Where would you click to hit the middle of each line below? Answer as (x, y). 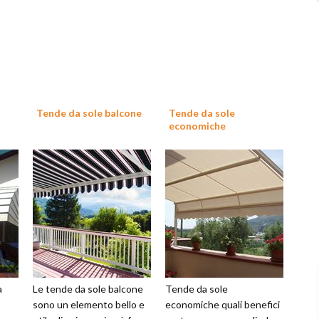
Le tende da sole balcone (88, 289)
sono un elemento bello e (89, 304)
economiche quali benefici (223, 304)
